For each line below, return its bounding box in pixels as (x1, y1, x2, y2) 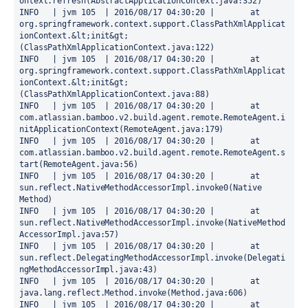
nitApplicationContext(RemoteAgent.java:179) (19, 124, 224, 134)
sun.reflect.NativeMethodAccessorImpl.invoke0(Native (19, 183, 262, 192)
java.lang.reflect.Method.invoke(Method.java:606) (19, 288, 247, 298)
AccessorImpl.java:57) (19, 230, 120, 239)
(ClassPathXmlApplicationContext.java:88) (19, 89, 210, 99)
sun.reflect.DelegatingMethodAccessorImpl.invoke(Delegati (19, 253, 286, 263)
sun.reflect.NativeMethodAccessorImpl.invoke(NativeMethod (19, 218, 286, 228)
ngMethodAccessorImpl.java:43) (19, 265, 157, 274)
